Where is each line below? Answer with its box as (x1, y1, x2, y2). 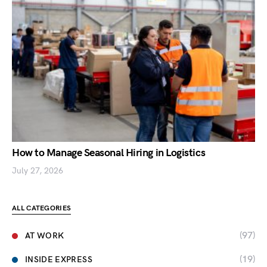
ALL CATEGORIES (12, 203, 72, 213)
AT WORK (25, 231, 64, 241)
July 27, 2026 (12, 165, 63, 176)
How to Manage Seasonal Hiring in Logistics (12, 146, 206, 159)
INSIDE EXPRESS (25, 254, 92, 265)
